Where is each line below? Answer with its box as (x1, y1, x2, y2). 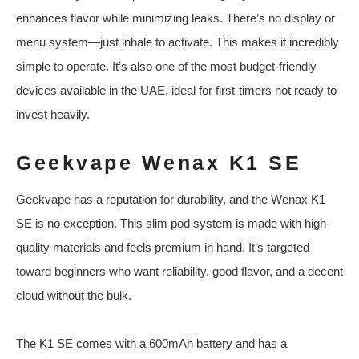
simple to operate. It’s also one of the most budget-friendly (16, 59, 317, 74)
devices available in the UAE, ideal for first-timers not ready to (16, 83, 337, 98)
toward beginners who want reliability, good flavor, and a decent (16, 264, 343, 279)
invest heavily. (16, 107, 90, 122)
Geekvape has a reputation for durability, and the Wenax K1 (16, 192, 325, 207)
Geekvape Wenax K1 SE (16, 151, 301, 175)
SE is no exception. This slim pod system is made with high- (16, 216, 330, 231)
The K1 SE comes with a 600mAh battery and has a (16, 337, 287, 351)
